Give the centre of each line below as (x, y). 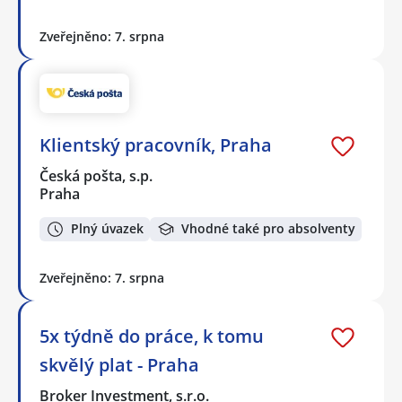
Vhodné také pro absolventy (268, 229)
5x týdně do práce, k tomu (152, 336)
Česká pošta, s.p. (97, 175)
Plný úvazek (107, 229)
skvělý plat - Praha (119, 364)
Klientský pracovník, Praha (156, 144)
